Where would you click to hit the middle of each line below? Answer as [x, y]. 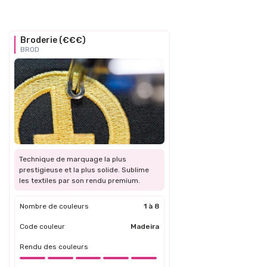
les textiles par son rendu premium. [80, 180]
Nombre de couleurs [54, 206]
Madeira [145, 226]
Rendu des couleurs [54, 246]
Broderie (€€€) [53, 40]
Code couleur [42, 226]
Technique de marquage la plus [73, 159]
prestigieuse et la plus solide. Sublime [84, 170]
